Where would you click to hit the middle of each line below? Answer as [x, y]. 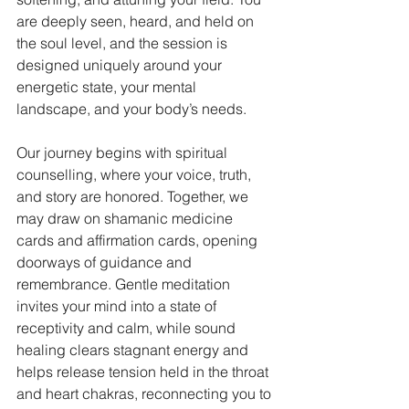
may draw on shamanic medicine [126, 218]
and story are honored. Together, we [134, 196]
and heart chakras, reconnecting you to [146, 393]
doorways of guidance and [106, 262]
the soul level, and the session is [124, 43]
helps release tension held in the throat [144, 372]
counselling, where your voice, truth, [136, 174]
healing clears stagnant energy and [134, 350]
